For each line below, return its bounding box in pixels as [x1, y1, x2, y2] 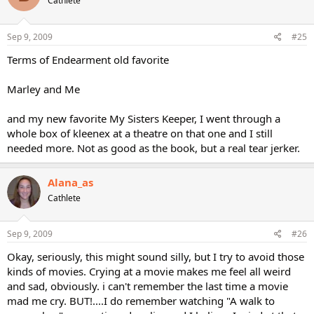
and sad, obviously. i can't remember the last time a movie [7, 279, 288, 293]
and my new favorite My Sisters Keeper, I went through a [7, 111, 280, 125]
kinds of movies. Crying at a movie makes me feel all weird [7, 264, 291, 278]
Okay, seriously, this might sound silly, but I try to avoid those [7, 250, 304, 264]
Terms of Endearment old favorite [7, 52, 169, 67]
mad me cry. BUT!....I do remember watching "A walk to [7, 294, 275, 308]
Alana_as [48, 175, 93, 189]
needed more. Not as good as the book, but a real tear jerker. [7, 140, 300, 155]
